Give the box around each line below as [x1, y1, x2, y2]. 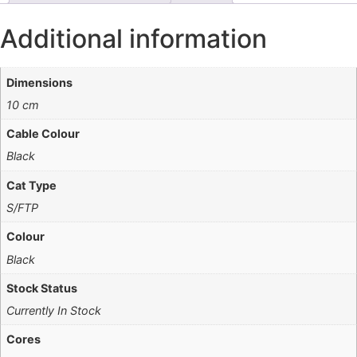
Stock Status [6, 280, 78, 295]
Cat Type [6, 178, 57, 192]
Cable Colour [6, 127, 80, 141]
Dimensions [6, 75, 73, 89]
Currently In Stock [6, 304, 102, 318]
